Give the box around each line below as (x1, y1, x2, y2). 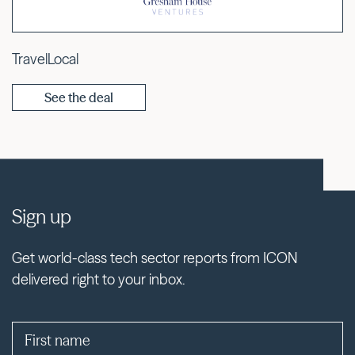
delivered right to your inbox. (12, 270, 185, 289)
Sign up (12, 205, 71, 229)
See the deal (44, 89, 113, 105)
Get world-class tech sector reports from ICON (12, 249, 297, 268)
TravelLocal (12, 49, 78, 68)
